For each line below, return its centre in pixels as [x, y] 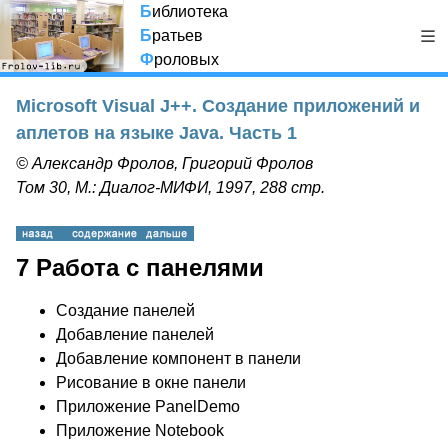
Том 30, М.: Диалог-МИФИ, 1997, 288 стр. [170, 187]
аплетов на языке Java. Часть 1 [156, 133]
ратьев [177, 35]
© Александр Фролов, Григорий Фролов [164, 163]
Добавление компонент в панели [178, 358]
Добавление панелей [135, 334]
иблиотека [190, 11]
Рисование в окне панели [151, 382]
